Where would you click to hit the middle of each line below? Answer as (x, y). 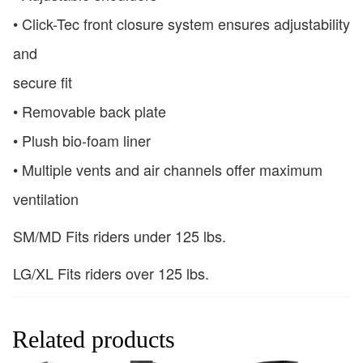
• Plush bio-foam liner (82, 140)
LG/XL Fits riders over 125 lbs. (111, 273)
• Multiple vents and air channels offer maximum (168, 169)
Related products (94, 339)
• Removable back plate (90, 111)
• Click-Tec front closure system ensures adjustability (181, 23)
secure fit (43, 81)
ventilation (46, 198)
